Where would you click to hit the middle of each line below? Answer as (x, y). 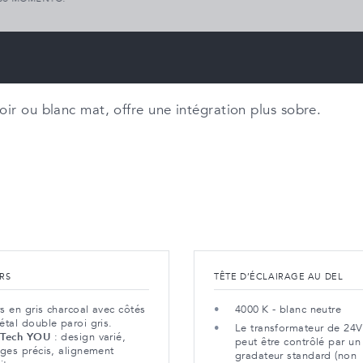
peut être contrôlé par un (298, 342)
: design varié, (88, 337)
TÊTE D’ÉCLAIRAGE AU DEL (279, 276)
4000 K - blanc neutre (288, 309)
